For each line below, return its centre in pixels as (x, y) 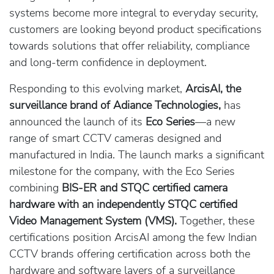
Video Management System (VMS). (93, 221)
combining (35, 188)
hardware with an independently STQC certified (123, 204)
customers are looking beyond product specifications (135, 29)
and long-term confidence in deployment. (108, 62)
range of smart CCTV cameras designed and (115, 138)
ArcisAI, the (212, 89)
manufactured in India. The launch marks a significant (137, 155)
